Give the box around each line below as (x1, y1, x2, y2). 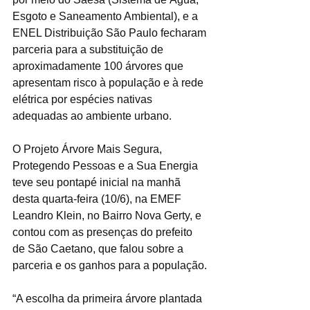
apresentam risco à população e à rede (12, 77, 206, 89)
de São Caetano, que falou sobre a (12, 243, 186, 255)
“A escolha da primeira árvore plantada (12, 293, 205, 305)
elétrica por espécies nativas (12, 93, 155, 106)
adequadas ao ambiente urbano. (12, 110, 172, 122)
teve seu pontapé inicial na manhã (12, 176, 183, 189)
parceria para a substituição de (12, 44, 166, 56)
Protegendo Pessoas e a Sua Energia (12, 160, 201, 172)
